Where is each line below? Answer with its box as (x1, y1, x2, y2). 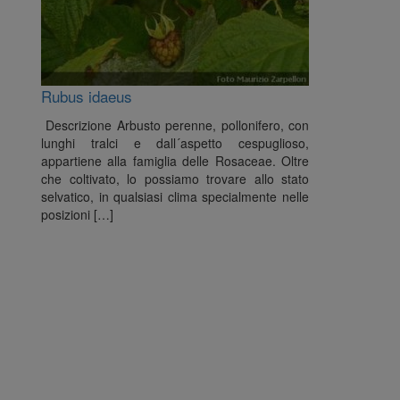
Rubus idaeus (41, 85, 132, 107)
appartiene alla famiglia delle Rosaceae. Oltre (41, 152, 309, 170)
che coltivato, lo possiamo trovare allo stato (41, 170, 309, 187)
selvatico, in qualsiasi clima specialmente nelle (41, 187, 309, 205)
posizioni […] (41, 205, 113, 223)
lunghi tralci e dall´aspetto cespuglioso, (41, 134, 309, 152)
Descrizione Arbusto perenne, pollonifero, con (41, 116, 309, 134)
